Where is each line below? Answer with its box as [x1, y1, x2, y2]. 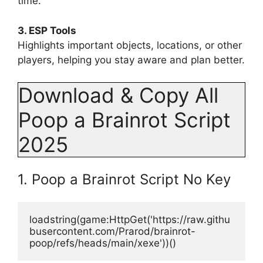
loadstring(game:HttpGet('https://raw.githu [29, 214, 230, 226]
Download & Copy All [18, 83, 218, 108]
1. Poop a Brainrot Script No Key [18, 171, 231, 188]
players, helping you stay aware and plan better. [18, 53, 245, 66]
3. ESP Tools [18, 24, 76, 36]
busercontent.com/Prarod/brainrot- [29, 225, 195, 238]
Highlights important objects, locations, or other [18, 39, 242, 51]
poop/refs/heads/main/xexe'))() [29, 237, 176, 249]
